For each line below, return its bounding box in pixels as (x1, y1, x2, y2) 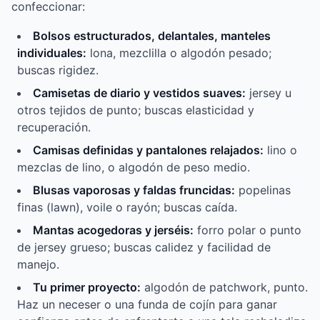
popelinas (235, 183, 291, 198)
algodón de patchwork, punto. (141, 280, 308, 295)
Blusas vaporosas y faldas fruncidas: (33, 183, 235, 198)
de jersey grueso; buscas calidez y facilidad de (17, 240, 271, 255)
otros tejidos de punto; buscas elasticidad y (17, 103, 254, 118)
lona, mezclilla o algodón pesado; (86, 46, 271, 61)
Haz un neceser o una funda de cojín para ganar (17, 297, 277, 312)
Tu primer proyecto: (33, 280, 141, 295)
